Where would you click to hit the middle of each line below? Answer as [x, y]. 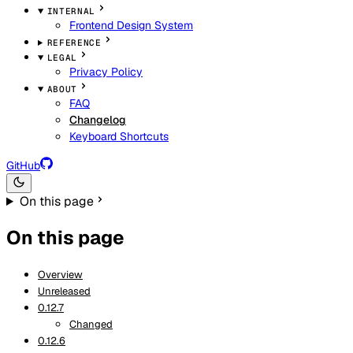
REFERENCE [74, 43]
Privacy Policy [106, 72]
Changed [91, 324]
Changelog [98, 120]
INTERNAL [71, 11]
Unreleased [64, 291]
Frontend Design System [131, 25]
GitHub [23, 165]
